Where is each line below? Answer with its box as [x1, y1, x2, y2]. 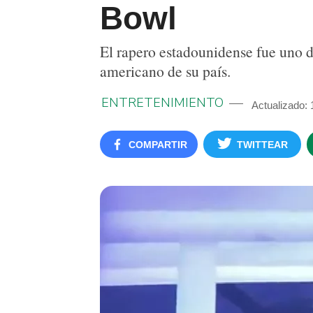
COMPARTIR [128, 139, 187, 150]
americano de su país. [100, 61, 231, 81]
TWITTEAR [237, 139, 288, 150]
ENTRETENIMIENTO [101, 94, 224, 111]
